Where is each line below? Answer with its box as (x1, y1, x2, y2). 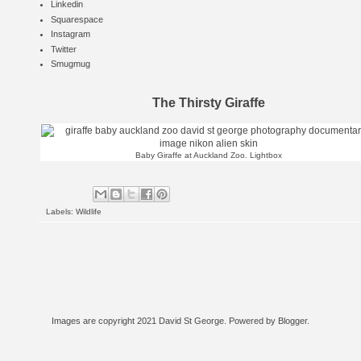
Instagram (50, 29, 90, 39)
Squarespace (50, 14, 103, 24)
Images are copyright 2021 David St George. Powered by (52, 315, 278, 326)
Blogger (278, 315, 307, 326)
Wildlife (76, 206, 102, 216)
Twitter (50, 44, 77, 54)
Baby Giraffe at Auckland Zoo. (135, 150, 250, 160)
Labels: (46, 206, 76, 216)
